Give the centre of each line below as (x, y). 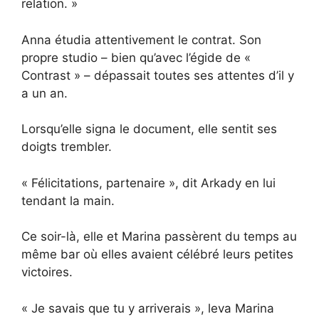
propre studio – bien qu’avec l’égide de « (136, 57)
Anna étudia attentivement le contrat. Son (141, 40)
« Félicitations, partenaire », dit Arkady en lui (148, 183)
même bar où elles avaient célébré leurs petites (157, 255)
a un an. (45, 93)
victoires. (47, 272)
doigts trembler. (67, 147)
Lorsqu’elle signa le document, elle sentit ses (149, 129)
